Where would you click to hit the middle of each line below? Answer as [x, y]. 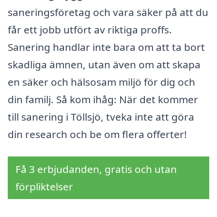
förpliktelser [44, 187]
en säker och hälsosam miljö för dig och [101, 82]
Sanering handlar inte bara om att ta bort [106, 47]
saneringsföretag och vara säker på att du [108, 12]
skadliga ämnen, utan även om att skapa [104, 65]
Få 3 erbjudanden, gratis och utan [96, 169]
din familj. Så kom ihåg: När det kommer [103, 100]
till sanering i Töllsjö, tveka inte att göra [101, 117]
